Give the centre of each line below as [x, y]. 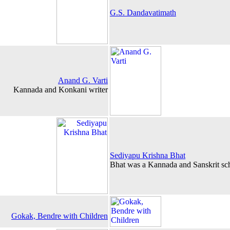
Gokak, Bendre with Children [60, 216]
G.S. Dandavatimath [143, 13]
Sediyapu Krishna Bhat [148, 155]
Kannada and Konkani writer [61, 90]
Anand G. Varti [83, 80]
